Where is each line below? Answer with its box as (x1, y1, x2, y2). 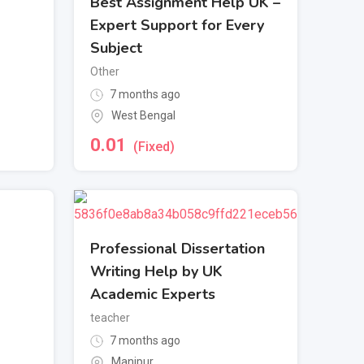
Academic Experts (90, 284, 215, 305)
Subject (90, 37, 142, 58)
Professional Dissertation (90, 239, 265, 259)
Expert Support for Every (90, 15, 264, 35)
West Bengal (111, 108, 175, 122)
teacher (90, 311, 130, 325)
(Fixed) (133, 139, 175, 155)
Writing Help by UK (90, 262, 223, 282)
